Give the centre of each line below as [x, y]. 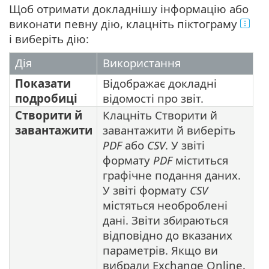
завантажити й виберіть [169, 130]
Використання [142, 62]
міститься [200, 160]
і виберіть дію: [49, 38]
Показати [43, 83]
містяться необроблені [165, 205]
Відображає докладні [160, 83]
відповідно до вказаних [168, 235]
